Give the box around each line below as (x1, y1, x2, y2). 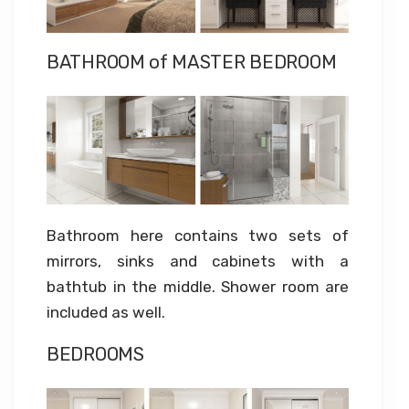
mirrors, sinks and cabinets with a (47, 251, 349, 270)
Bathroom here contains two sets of (47, 225, 349, 245)
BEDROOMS (47, 342, 144, 365)
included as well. (47, 302, 165, 321)
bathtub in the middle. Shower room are (47, 277, 349, 296)
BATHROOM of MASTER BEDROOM (47, 50, 337, 73)
